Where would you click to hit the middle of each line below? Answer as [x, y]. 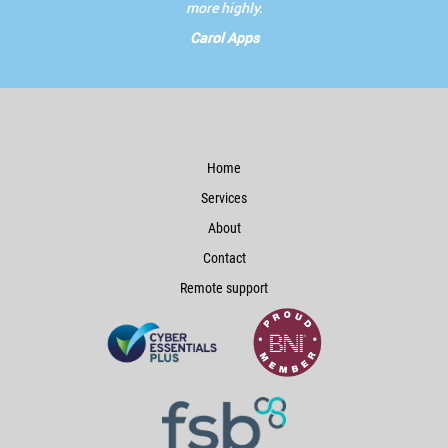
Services [224, 198]
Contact [224, 258]
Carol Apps [224, 38]
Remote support [224, 288]
